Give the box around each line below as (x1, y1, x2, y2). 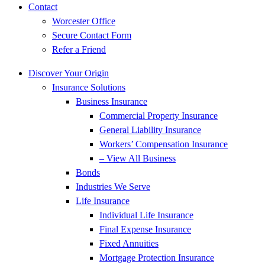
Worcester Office (52, 16, 115, 26)
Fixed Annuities (99, 238, 159, 248)
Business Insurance (76, 96, 147, 106)
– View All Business (99, 153, 176, 163)
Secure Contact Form (52, 30, 131, 40)
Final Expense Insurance (99, 224, 191, 234)
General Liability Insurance (99, 125, 201, 135)
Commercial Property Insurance (99, 111, 218, 121)
